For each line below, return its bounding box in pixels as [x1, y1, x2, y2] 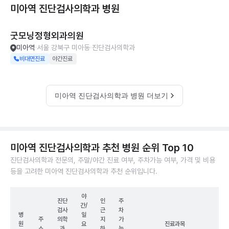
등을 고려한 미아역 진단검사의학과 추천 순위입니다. [10, 167, 157, 175]
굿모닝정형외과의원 [10, 30, 84, 41]
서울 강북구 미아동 [37, 43, 90, 52]
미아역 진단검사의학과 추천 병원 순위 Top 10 [10, 142, 194, 154]
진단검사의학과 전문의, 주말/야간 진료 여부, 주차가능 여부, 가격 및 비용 [10, 156, 215, 164]
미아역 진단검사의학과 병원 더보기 [55, 91, 168, 100]
